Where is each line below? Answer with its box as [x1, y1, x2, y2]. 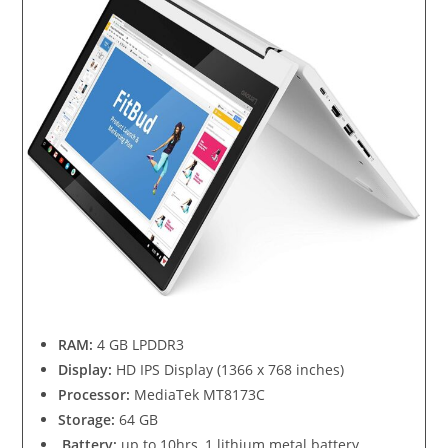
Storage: [58, 410, 116, 430]
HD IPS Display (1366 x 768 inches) [112, 360, 349, 380]
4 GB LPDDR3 [93, 335, 185, 355]
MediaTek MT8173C [130, 385, 266, 405]
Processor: [58, 385, 131, 405]
